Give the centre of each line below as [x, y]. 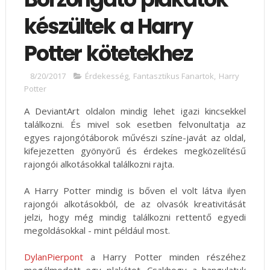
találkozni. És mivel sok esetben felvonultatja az [135, 124]
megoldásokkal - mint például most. [98, 230]
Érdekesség [106, 76]
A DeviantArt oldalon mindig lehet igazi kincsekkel [135, 111]
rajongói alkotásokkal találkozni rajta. [100, 164]
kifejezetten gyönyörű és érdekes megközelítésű [135, 151]
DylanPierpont [53, 257]
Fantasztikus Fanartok [173, 76]
